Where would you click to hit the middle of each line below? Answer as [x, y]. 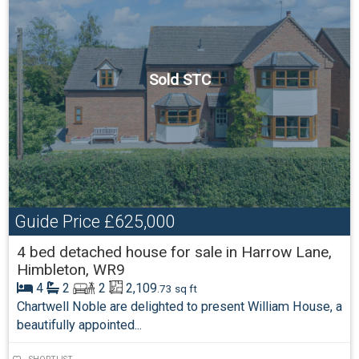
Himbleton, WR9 [71, 270]
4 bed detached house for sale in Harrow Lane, [174, 252]
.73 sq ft [177, 288]
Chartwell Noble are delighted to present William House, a [179, 307]
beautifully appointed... [79, 325]
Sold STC [179, 80]
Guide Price [57, 221]
